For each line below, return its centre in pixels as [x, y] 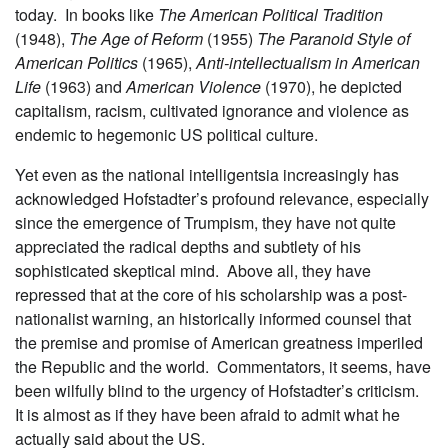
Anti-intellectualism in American [306, 62]
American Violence [191, 86]
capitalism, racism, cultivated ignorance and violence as [212, 110]
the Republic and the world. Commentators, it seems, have [223, 366]
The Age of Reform [136, 38]
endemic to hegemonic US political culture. [166, 134]
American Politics [76, 62]
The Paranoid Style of [331, 38]
